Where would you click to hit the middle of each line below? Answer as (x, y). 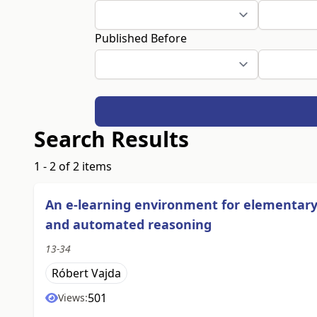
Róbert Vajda (86, 273)
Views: (73, 298)
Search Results (111, 139)
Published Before (141, 38)
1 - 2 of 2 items (73, 167)
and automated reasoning (128, 225)
